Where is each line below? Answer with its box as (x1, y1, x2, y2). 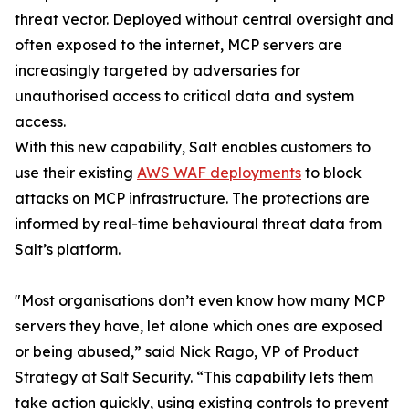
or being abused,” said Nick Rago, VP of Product (15, 342, 359, 361)
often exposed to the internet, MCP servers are (15, 36, 342, 54)
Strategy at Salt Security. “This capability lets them (15, 368, 373, 386)
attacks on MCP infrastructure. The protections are (15, 189, 370, 207)
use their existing (15, 163, 137, 182)
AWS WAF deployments (137, 163, 301, 182)
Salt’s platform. (15, 240, 121, 258)
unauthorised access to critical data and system (15, 87, 354, 105)
